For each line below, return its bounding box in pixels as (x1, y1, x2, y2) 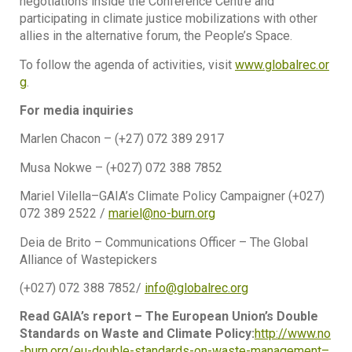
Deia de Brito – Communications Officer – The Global (20, 234, 308, 250)
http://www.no (255, 326, 331, 342)
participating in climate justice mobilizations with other (20, 11, 317, 27)
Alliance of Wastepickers (20, 251, 157, 267)
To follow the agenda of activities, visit (20, 57, 235, 72)
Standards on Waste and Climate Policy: (20, 326, 255, 342)
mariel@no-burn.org (108, 206, 215, 222)
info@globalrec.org (145, 280, 248, 295)
